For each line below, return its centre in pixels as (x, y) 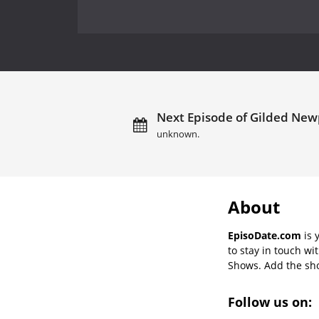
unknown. (178, 134)
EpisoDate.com (265, 235)
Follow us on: (272, 302)
